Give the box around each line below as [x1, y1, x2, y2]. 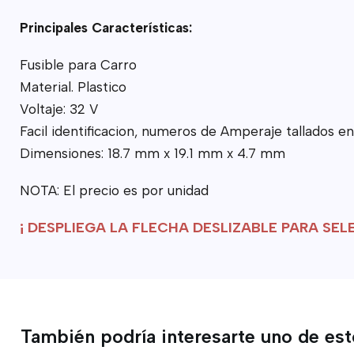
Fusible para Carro [19, 56, 137, 73]
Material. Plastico [19, 78, 126, 95]
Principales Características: [19, 19, 196, 36]
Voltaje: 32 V [19, 100, 99, 117]
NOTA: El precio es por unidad [19, 182, 213, 198]
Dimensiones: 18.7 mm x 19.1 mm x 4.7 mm [19, 145, 285, 161]
